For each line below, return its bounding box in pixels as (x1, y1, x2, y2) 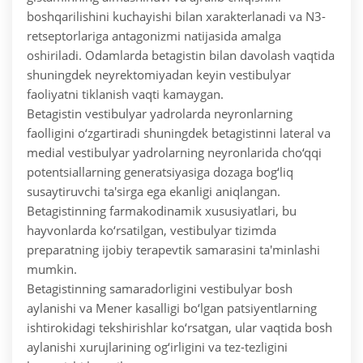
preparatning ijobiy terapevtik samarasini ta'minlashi (27, 241, 320, 258)
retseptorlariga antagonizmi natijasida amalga (27, 28, 281, 45)
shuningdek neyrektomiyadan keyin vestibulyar (27, 66, 291, 83)
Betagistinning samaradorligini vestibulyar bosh (27, 280, 293, 297)
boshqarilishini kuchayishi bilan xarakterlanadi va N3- (27, 8, 326, 25)
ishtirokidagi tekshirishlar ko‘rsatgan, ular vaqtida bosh (27, 319, 332, 336)
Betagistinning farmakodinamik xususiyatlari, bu (27, 203, 297, 220)
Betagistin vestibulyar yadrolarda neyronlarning (27, 105, 293, 122)
